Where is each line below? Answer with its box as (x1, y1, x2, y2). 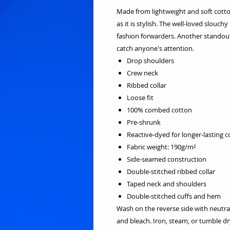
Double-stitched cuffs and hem (127, 191, 221, 201)
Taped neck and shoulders (127, 179, 206, 188)
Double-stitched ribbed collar (127, 166, 215, 176)
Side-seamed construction (127, 154, 206, 164)
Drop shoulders (127, 55, 174, 65)
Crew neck (127, 68, 158, 78)
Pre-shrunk (127, 117, 161, 127)
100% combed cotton (127, 105, 192, 114)
